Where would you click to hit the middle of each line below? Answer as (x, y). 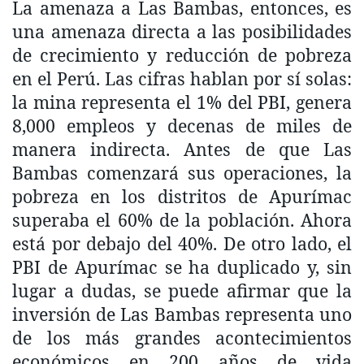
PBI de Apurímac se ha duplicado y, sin (182, 266)
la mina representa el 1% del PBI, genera (182, 102)
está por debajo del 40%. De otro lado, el (182, 243)
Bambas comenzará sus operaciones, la (182, 172)
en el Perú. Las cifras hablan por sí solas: (182, 78)
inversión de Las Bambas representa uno (182, 314)
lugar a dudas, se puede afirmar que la (182, 290)
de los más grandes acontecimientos (182, 337)
